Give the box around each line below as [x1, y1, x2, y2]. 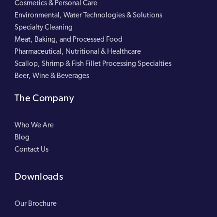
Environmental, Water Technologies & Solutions [15, 10, 162, 19]
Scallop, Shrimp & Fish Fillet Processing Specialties [15, 59, 171, 68]
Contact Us [15, 144, 48, 154]
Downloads [15, 170, 63, 182]
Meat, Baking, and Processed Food [15, 34, 123, 44]
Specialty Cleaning [15, 22, 73, 31]
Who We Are [15, 120, 54, 129]
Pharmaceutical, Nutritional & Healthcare [15, 46, 141, 56]
